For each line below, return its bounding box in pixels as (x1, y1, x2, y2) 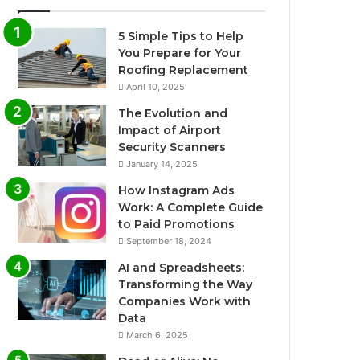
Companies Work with (118, 293, 252, 309)
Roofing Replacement (118, 62, 249, 77)
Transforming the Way (118, 276, 253, 292)
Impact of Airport (118, 122, 222, 137)
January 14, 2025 (126, 157, 198, 170)
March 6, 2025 (126, 329, 189, 341)
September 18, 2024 (126, 235, 212, 247)
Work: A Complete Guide (118, 199, 264, 215)
